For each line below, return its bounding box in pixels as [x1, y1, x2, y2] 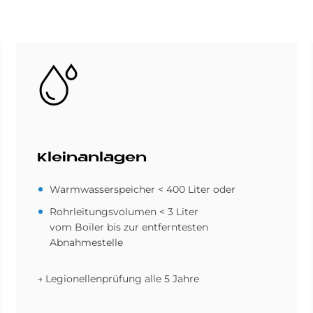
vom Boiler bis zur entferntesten [50, 221, 209, 233]
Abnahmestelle [50, 236, 124, 249]
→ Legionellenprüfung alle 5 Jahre [37, 272, 203, 285]
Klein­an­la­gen [37, 152, 147, 165]
